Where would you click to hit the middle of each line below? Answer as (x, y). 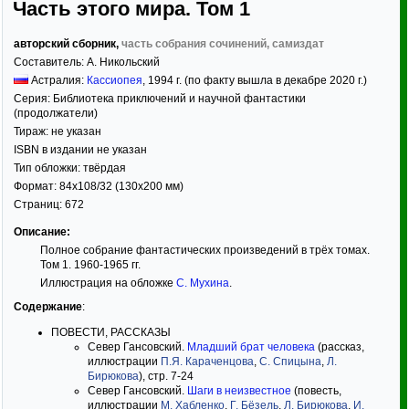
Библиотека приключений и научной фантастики (179, 99)
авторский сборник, (68, 44)
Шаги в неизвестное (239, 391)
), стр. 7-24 (166, 376)
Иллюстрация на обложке (108, 283)
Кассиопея (115, 80)
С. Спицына (290, 362)
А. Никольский (123, 62)
